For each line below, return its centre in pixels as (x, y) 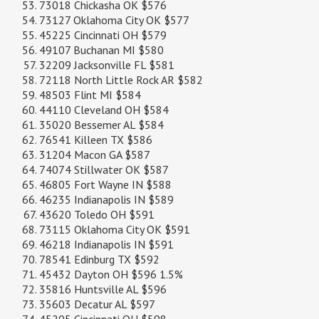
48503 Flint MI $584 (90, 95)
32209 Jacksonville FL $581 (107, 65)
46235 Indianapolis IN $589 (106, 200)
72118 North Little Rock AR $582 (121, 80)
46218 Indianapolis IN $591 (106, 245)
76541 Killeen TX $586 (96, 140)
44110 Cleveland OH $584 (104, 110)
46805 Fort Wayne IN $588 (105, 185)
